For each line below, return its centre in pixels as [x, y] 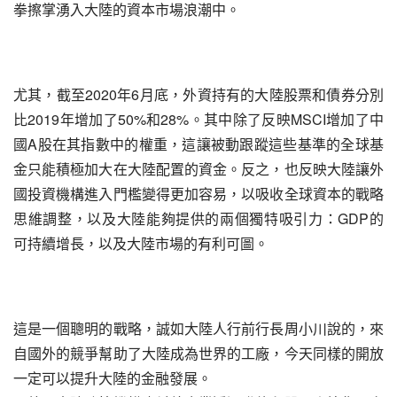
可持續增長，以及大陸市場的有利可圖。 [141, 243]
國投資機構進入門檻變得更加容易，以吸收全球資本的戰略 [198, 194]
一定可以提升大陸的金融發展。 [113, 378]
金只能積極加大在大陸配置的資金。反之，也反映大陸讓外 [198, 169]
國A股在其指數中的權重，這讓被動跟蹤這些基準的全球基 [198, 144]
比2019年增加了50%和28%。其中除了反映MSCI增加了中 [198, 119]
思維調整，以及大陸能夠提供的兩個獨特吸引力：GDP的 [198, 218]
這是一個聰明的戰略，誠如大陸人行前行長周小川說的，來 [198, 328]
